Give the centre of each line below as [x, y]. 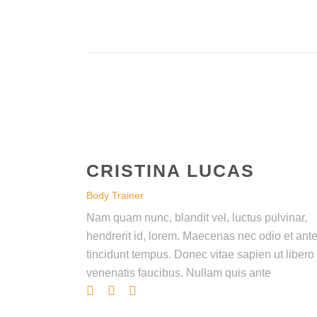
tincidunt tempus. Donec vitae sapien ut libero [200, 255]
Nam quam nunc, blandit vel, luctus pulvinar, [197, 218]
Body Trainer [115, 196]
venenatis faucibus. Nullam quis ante [179, 273]
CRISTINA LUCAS [171, 171]
